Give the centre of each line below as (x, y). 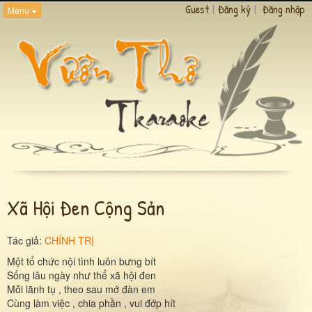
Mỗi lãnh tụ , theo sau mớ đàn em (81, 289)
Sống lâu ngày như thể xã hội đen (81, 275)
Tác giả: (26, 240)
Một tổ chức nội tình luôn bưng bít (81, 261)
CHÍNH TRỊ (69, 240)
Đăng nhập (284, 9)
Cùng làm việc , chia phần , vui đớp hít (91, 303)
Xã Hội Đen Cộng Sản (86, 207)
